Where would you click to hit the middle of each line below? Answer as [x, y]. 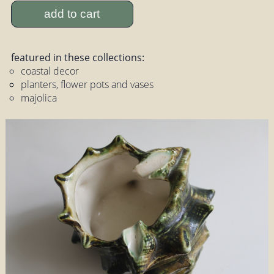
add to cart [72, 13]
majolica [39, 98]
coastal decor [50, 71]
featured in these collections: [77, 58]
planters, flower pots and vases [87, 85]
